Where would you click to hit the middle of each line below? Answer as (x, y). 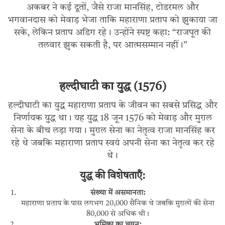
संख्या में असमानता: (118, 193)
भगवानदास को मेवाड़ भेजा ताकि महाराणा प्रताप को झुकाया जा (113, 20)
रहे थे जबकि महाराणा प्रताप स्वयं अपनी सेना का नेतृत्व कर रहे (113, 143)
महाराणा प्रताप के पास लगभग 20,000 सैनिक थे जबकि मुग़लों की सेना (118, 204)
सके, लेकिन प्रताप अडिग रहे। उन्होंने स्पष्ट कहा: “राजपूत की (113, 33)
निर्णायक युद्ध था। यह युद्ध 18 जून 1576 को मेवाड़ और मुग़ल (113, 118)
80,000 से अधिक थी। (118, 214)
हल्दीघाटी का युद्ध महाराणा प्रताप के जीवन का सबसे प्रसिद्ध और (113, 106)
